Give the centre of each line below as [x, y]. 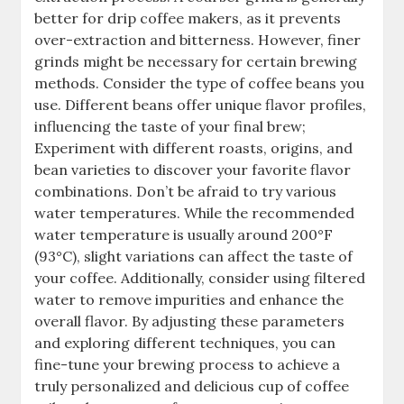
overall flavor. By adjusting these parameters [190, 321]
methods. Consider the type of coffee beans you [200, 83]
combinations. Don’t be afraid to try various [186, 192]
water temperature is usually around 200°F [184, 235]
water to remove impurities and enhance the [189, 300]
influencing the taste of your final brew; [170, 127]
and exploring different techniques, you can [185, 343]
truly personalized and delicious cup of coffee [192, 386]
